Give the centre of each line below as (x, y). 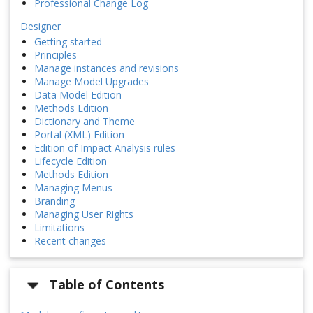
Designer (41, 27)
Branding (54, 201)
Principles (56, 55)
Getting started (68, 42)
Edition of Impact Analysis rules (105, 148)
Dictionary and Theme (85, 122)
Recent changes (70, 241)
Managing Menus (73, 188)
